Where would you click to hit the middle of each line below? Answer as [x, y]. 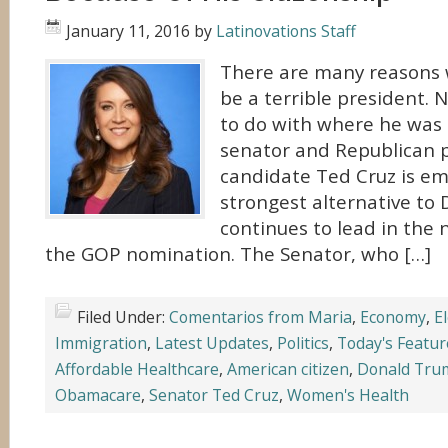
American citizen [288, 369]
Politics [303, 343]
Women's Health [348, 395]
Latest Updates [212, 343]
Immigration [101, 343]
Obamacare [98, 395]
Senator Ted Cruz [214, 395]
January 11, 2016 [128, 31]
